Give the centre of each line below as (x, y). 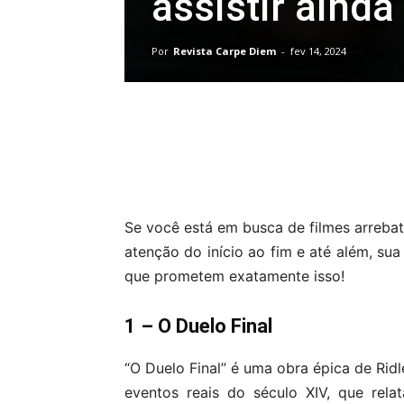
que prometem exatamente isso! (234, 276)
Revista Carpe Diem (225, 51)
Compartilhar (205, 165)
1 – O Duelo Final (198, 326)
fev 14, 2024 (318, 51)
